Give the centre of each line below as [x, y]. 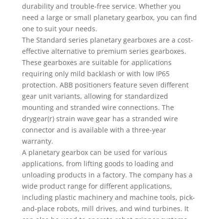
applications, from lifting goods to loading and [98, 164]
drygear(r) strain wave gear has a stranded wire [100, 119]
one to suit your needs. [59, 29]
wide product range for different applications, [97, 186]
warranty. [37, 141]
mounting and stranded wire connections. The [98, 107]
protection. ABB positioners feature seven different [105, 85]
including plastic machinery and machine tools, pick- [108, 197]
